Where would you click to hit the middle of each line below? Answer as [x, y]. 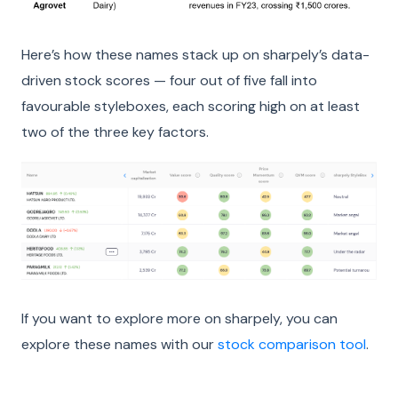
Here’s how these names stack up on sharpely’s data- [195, 54]
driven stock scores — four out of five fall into [169, 80]
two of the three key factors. [115, 131]
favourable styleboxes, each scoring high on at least [191, 106]
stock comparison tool [292, 344]
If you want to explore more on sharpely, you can [179, 318]
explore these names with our [119, 344]
